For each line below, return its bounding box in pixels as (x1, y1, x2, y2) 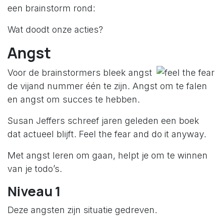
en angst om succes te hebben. (7, 94, 140, 105)
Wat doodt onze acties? (7, 24, 103, 35)
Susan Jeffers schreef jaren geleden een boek (7, 115, 199, 126)
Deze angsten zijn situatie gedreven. (7, 205, 157, 216)
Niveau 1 (7, 182, 61, 201)
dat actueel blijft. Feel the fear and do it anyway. (7, 129, 206, 140)
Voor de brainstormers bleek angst (7, 67, 152, 78)
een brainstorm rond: (7, 3, 95, 14)
